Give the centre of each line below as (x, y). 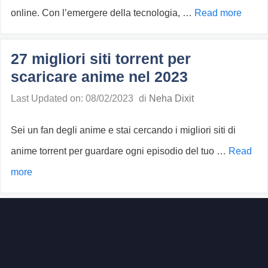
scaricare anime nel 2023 (99, 77)
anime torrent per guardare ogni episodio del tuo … (120, 151)
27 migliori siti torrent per (101, 59)
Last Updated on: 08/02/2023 (72, 99)
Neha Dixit (171, 99)
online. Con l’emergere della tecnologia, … (103, 13)
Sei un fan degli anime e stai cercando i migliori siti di (123, 130)
